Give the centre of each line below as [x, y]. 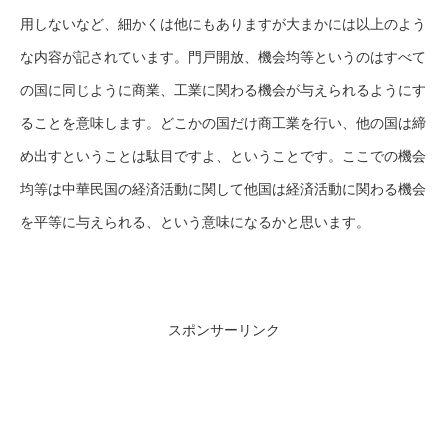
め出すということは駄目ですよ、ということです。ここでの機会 [223, 155]
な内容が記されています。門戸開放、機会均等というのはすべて [223, 56]
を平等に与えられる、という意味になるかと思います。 [195, 221]
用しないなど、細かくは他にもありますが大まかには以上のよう [223, 23]
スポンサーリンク [224, 329]
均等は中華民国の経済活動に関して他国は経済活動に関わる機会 [223, 188]
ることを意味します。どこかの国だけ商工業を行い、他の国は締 [223, 122]
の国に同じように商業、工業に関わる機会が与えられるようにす [223, 89]
